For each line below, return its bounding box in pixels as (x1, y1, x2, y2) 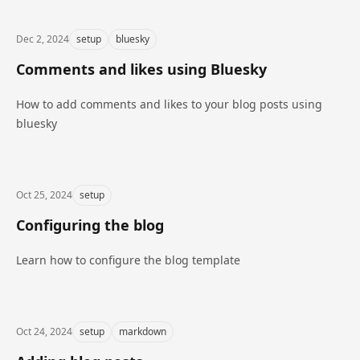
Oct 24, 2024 (16, 325, 72, 338)
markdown (119, 325, 166, 338)
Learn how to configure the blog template (16, 252, 240, 268)
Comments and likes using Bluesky (16, 59, 267, 79)
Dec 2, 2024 (16, 32, 69, 46)
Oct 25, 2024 (16, 188, 72, 202)
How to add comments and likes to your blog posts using (16, 96, 322, 112)
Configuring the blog (16, 215, 164, 235)
